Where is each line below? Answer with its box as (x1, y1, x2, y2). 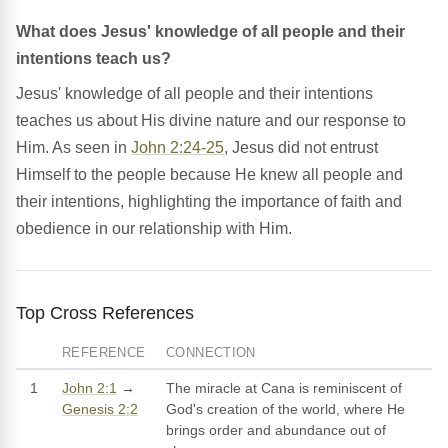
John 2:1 (62, 380, 117, 397)
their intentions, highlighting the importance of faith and (16, 193, 402, 211)
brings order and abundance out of (166, 422, 386, 439)
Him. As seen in (16, 139, 131, 157)
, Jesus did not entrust (224, 139, 378, 157)
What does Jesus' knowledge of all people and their (16, 23, 405, 41)
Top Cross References (16, 302, 194, 324)
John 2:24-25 (131, 139, 224, 157)
